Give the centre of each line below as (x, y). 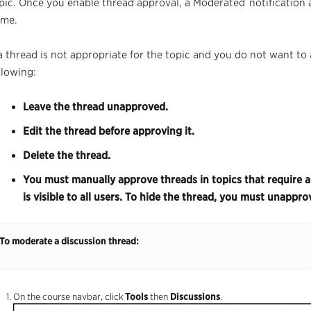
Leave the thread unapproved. (97, 107)
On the (28, 297)
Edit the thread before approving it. (110, 131)
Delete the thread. (68, 155)
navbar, (89, 297)
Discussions (195, 297)
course (57, 297)
